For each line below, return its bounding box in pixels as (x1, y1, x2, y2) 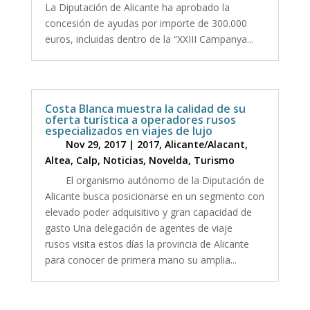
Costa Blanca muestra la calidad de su (44, 101, 246, 117)
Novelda (148, 154, 188, 167)
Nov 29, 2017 (65, 138, 126, 152)
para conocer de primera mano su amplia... (44, 253, 237, 267)
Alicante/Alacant (164, 138, 245, 152)
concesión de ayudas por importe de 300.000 (44, 16, 247, 30)
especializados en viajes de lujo (44, 123, 212, 139)
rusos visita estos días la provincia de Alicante (44, 237, 249, 251)
